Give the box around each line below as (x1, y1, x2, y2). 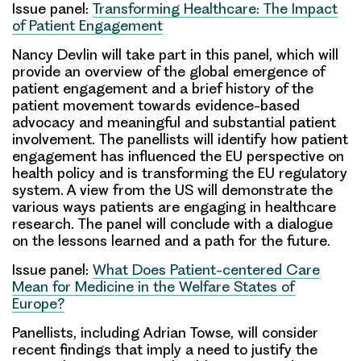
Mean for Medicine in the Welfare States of (12, 277, 295, 295)
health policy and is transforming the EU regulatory (12, 164, 347, 181)
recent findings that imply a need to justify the (12, 340, 317, 358)
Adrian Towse (143, 323, 230, 341)
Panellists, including (12, 323, 143, 341)
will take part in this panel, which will (98, 45, 338, 63)
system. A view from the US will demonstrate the (12, 180, 333, 198)
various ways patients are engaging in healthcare (12, 197, 336, 215)
